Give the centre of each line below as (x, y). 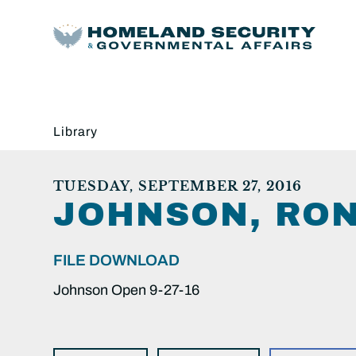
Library (75, 131)
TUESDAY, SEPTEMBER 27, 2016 (178, 186)
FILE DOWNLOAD (116, 260)
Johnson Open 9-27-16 (126, 290)
